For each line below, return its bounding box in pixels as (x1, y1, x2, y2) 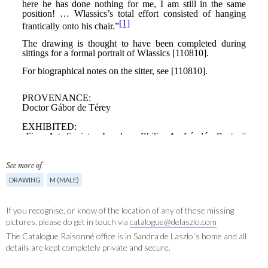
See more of (6, 160, 42, 170)
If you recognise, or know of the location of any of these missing (6, 205, 234, 215)
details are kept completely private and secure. (6, 242, 170, 252)
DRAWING (9, 175, 41, 184)
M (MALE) (50, 175, 79, 184)
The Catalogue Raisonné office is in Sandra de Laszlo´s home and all (6, 230, 246, 241)
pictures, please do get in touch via (6, 216, 130, 227)
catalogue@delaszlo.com (130, 216, 217, 227)
